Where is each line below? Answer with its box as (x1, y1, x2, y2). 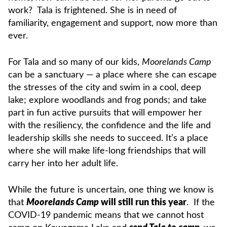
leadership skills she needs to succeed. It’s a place (8, 133, 208, 143)
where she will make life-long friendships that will (8, 146, 206, 156)
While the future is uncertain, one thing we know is (8, 185, 214, 195)
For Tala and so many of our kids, (8, 57, 142, 67)
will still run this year (99, 198, 186, 207)
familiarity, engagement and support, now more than (8, 18, 217, 28)
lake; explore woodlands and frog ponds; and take (8, 95, 207, 105)
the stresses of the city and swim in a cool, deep (8, 83, 201, 92)
